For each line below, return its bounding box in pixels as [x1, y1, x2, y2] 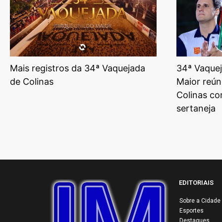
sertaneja [176, 103, 216, 113]
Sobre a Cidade [179, 197, 221, 204]
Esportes [179, 207, 204, 214]
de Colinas [10, 76, 54, 87]
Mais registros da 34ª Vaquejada [10, 62, 145, 73]
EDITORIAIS [179, 178, 214, 186]
